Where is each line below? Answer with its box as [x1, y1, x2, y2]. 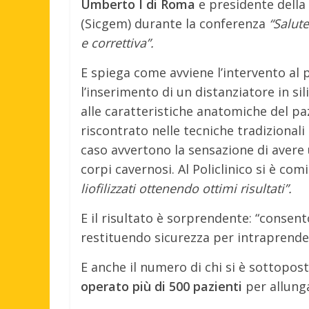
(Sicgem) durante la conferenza [81, 14, 269, 32]
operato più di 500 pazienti [81, 277, 242, 295]
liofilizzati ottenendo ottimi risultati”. [81, 179, 292, 197]
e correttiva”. [81, 34, 154, 51]
